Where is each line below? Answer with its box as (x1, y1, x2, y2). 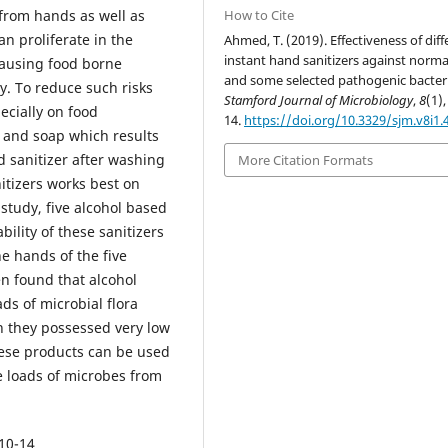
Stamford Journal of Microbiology (224, 90, 414, 109)
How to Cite (224, 5, 295, 24)
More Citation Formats (238, 150, 374, 169)
